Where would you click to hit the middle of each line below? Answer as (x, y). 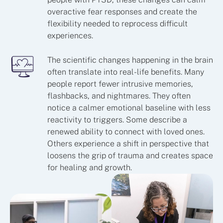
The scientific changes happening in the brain (130, 60)
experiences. (70, 36)
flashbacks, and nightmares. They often (119, 96)
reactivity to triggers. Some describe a (117, 120)
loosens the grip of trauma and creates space (130, 156)
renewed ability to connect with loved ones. (126, 132)
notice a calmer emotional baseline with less (129, 108)
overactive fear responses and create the (122, 12)
